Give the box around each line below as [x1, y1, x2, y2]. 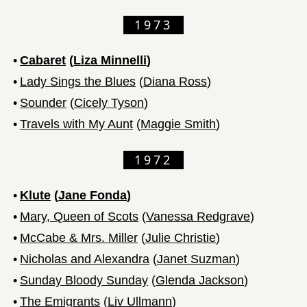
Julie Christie [145, 230, 216, 245]
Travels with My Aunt [20, 116, 133, 131]
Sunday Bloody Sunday [20, 273, 148, 287]
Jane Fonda [58, 188, 127, 202]
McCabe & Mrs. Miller [20, 230, 138, 245]
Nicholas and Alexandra [20, 251, 149, 266]
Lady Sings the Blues [20, 74, 136, 88]
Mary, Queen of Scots [20, 209, 138, 223]
